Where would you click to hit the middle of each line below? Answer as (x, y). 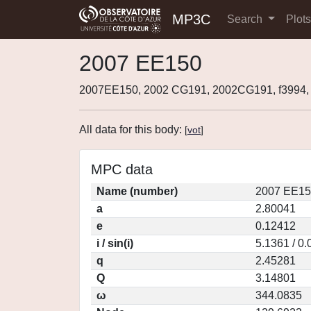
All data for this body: (132, 129)
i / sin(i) (115, 243)
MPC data (122, 169)
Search (246, 19)
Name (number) (137, 191)
